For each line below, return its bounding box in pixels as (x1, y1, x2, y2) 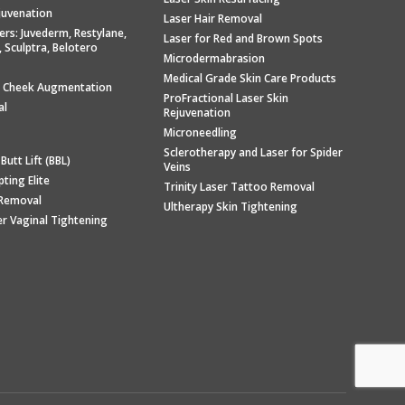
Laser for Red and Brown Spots (163, 31, 323, 46)
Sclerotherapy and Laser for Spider (163, 145, 343, 160)
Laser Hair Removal (163, 11, 262, 26)
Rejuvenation (163, 105, 231, 120)
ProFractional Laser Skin (163, 90, 288, 106)
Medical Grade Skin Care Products (163, 71, 336, 86)
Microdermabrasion (163, 51, 265, 66)
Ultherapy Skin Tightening (163, 199, 297, 214)
